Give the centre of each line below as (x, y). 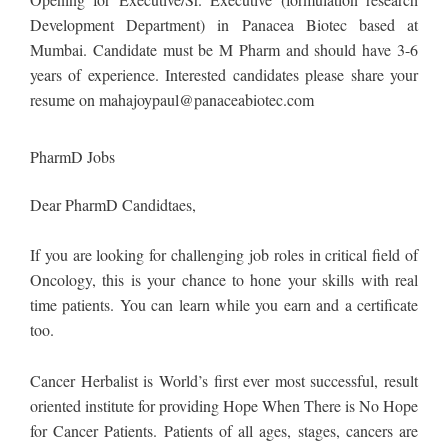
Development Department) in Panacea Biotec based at (224, 25)
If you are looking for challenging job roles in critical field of (224, 255)
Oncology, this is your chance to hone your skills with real (224, 280)
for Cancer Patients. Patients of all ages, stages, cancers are (224, 430)
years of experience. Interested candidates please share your (224, 75)
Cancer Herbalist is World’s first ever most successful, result (224, 380)
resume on (64, 100)
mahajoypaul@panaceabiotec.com (206, 100)
